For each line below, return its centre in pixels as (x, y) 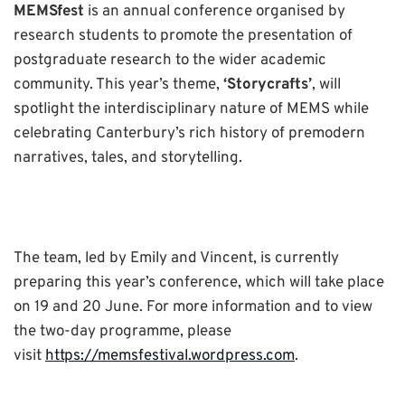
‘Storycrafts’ (268, 85)
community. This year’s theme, (118, 85)
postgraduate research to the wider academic (170, 60)
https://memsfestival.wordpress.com (170, 357)
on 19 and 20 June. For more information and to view (193, 308)
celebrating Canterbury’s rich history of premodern (189, 133)
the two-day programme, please (122, 332)
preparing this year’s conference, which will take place (199, 283)
